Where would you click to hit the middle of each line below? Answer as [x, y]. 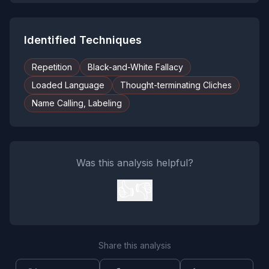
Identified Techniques [83, 40]
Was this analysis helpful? [134, 163]
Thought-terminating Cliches [176, 85]
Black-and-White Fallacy [135, 67]
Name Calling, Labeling [77, 103]
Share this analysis [134, 245]
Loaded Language [68, 85]
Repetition [52, 67]
